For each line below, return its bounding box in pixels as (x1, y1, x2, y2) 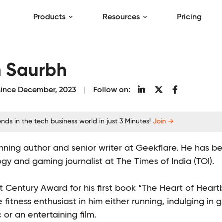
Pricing (177, 13, 202, 21)
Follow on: (93, 86, 130, 94)
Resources (103, 13, 140, 21)
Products (33, 13, 65, 21)
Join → (153, 118, 173, 125)
